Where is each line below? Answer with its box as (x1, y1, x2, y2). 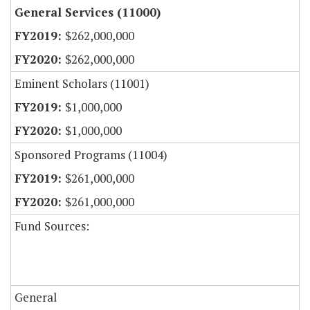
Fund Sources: (15, 218, 89, 235)
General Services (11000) (15, 4, 161, 21)
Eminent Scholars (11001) (15, 75, 149, 92)
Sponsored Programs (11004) (15, 147, 167, 163)
